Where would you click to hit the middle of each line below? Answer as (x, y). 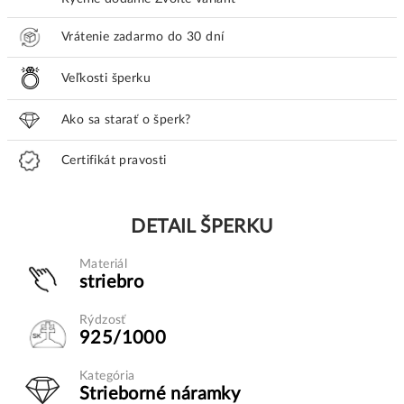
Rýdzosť (103, 320)
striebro (112, 282)
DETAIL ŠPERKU (202, 227)
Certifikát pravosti (114, 161)
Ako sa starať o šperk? (126, 120)
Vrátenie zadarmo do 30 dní (143, 37)
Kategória (107, 376)
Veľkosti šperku (106, 78)
